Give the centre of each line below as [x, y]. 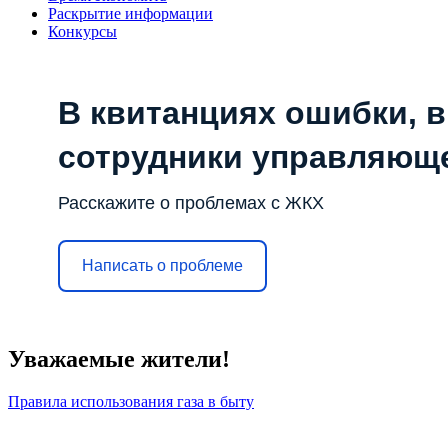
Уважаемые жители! [119, 358]
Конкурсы [82, 31]
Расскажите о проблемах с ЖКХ [191, 202]
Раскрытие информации [130, 13]
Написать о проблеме [162, 266]
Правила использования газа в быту [131, 401]
